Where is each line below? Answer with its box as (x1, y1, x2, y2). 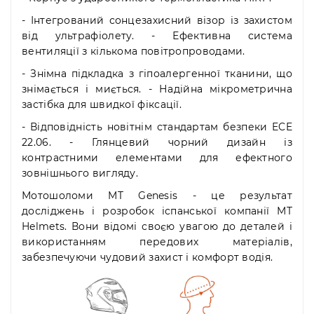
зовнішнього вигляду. (22, 167, 139, 180)
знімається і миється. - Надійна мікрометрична (22, 83, 292, 96)
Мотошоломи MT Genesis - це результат (22, 189, 292, 203)
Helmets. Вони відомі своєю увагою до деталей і (22, 220, 292, 233)
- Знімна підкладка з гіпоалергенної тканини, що (22, 67, 292, 81)
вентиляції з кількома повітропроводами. (22, 45, 245, 58)
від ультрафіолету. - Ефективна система (22, 29, 292, 43)
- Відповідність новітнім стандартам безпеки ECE (22, 121, 292, 134)
